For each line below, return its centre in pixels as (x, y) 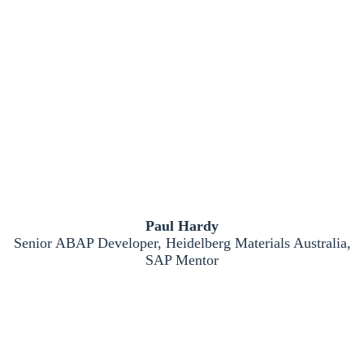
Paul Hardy (182, 226)
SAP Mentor (182, 260)
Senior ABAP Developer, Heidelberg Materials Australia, (182, 243)
